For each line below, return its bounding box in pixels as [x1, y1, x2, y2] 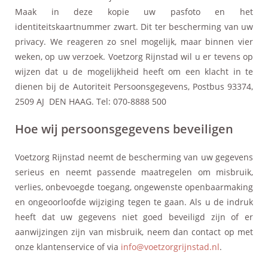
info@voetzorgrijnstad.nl [121, 240, 220, 252]
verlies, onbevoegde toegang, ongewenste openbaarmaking [15, 181, 253, 193]
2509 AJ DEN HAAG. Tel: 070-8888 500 [15, 95, 166, 107]
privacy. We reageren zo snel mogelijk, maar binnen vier [15, 35, 253, 47]
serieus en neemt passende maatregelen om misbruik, [15, 166, 253, 178]
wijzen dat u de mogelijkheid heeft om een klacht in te [15, 65, 253, 77]
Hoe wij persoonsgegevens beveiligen [15, 120, 233, 137]
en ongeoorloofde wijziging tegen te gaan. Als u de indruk [15, 196, 253, 208]
